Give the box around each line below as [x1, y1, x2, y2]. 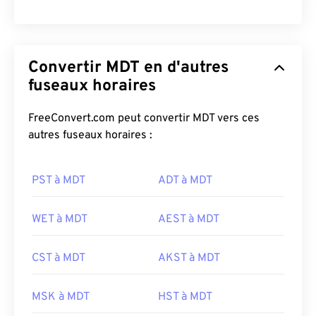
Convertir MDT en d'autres [28, 58, 229, 78]
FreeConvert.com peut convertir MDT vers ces [28, 111, 260, 126]
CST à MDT [32, 251, 85, 265]
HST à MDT [158, 290, 212, 304]
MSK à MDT [32, 290, 90, 304]
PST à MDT [32, 174, 85, 188]
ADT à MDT [158, 174, 212, 188]
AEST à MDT [158, 212, 219, 226]
